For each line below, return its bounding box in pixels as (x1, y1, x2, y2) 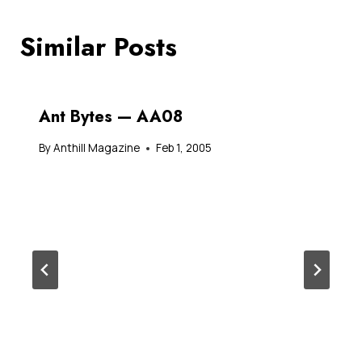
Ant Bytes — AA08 (39, 104, 183, 128)
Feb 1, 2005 (156, 141, 213, 156)
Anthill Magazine (53, 141, 141, 156)
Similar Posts (19, 27, 177, 65)
